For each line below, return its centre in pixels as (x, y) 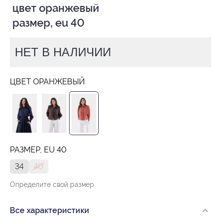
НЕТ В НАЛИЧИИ (63, 52)
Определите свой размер (52, 184)
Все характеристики (50, 210)
